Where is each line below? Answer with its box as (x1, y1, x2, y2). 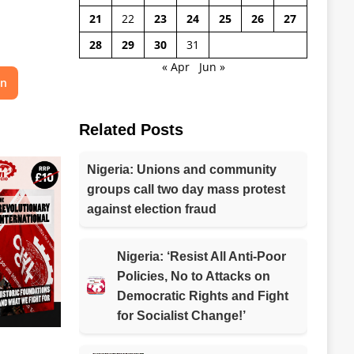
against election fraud (86, 201, 217, 216)
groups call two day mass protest (86, 182, 285, 196)
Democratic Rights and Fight (116, 288, 288, 303)
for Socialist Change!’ (116, 308, 246, 322)
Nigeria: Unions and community (86, 162, 277, 176)
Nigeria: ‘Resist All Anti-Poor (116, 249, 286, 263)
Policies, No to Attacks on (116, 269, 270, 283)
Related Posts (78, 120, 183, 138)
